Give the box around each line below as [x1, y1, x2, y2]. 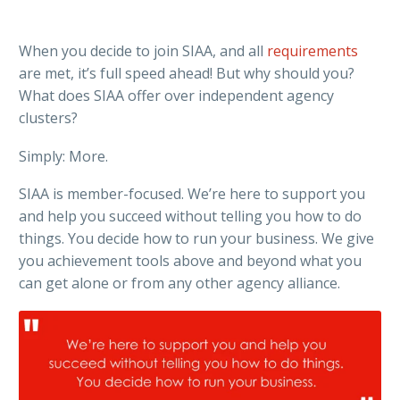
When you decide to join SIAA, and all [19, 41, 267, 61]
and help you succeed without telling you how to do [19, 206, 362, 227]
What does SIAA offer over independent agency [19, 86, 334, 105]
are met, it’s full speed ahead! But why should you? [19, 63, 354, 83]
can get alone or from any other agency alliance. [19, 273, 340, 294]
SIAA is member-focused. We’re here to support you [19, 184, 365, 204]
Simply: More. [19, 146, 108, 166]
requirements [267, 41, 358, 61]
